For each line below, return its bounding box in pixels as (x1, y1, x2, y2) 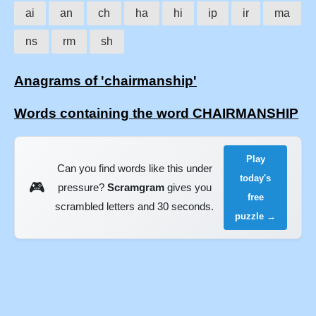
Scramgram (107, 181, 164, 194)
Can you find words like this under (56, 162, 212, 175)
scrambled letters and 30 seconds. (55, 200, 214, 213)
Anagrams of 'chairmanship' (14, 73, 197, 89)
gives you (164, 181, 212, 194)
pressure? (57, 181, 107, 194)
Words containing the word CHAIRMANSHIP (14, 105, 298, 121)
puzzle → (235, 210, 276, 221)
